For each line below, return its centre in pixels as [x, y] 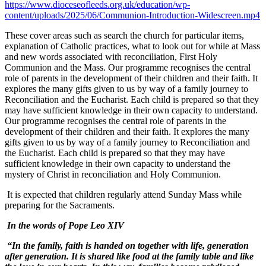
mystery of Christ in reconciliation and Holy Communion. [113, 175]
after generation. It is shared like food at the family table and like [129, 256]
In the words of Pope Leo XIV [66, 226]
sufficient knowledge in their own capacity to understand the [118, 164]
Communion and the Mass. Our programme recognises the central [128, 68]
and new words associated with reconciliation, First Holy [111, 57]
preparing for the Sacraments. [60, 205]
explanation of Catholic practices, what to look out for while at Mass [132, 46]
